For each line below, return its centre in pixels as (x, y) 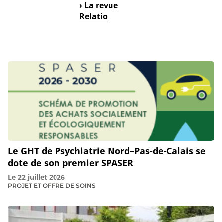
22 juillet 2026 (41, 177)
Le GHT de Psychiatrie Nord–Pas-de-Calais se (107, 151)
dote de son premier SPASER (71, 163)
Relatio (93, 16)
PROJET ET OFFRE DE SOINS (52, 186)
